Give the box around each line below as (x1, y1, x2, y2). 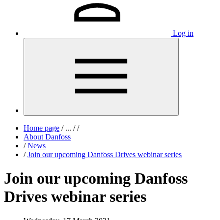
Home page (24, 124, 59, 132)
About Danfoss (24, 133, 71, 141)
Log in (173, 29, 193, 37)
